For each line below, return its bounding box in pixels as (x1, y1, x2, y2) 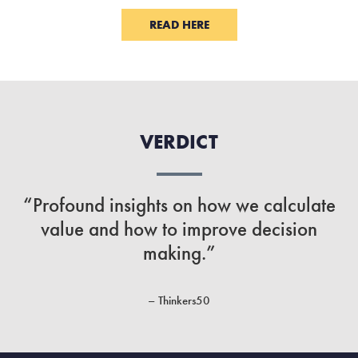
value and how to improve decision (41, 216, 317, 243)
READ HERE (149, 17, 209, 34)
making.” (142, 240, 216, 267)
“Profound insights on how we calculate (22, 192, 336, 219)
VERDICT (140, 129, 218, 156)
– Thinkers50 (148, 292, 210, 309)
